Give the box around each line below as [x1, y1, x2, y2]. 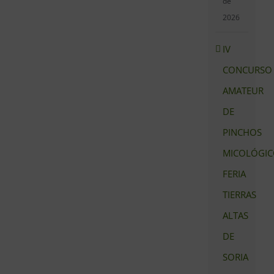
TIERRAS [223, 188, 257, 201]
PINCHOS [223, 126, 262, 139]
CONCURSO [223, 64, 273, 76]
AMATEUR [223, 84, 264, 97]
